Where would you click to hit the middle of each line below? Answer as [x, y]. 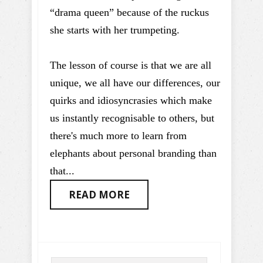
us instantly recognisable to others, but [132, 118]
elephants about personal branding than [133, 153]
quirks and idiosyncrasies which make [131, 100]
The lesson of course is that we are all [131, 65]
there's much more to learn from [118, 136]
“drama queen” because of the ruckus [129, 12]
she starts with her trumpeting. [115, 30]
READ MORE [99, 195]
